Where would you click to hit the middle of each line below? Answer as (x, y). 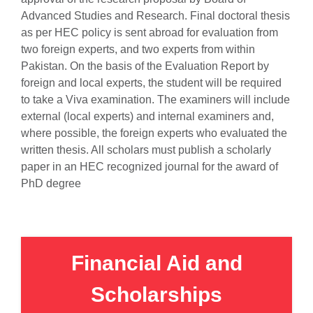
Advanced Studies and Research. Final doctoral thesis (155, 16)
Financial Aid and (156, 263)
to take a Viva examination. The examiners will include (155, 100)
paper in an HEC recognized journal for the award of (150, 167)
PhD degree (51, 183)
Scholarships (156, 294)
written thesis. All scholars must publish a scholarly (146, 150)
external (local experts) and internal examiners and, (147, 116)
